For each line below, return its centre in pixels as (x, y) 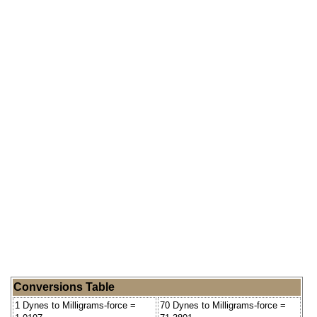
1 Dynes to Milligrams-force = (75, 305)
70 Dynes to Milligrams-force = (223, 305)
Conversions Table (64, 287)
